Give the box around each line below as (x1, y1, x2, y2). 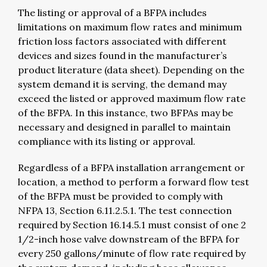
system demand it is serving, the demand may (18, 77, 226, 90)
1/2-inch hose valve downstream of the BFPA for (18, 232, 240, 245)
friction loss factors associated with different (18, 35, 226, 47)
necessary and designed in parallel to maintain (18, 120, 231, 133)
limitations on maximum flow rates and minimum (18, 20, 242, 33)
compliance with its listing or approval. (18, 135, 195, 147)
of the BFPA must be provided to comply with (18, 190, 223, 202)
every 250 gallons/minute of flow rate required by (18, 247, 246, 259)
